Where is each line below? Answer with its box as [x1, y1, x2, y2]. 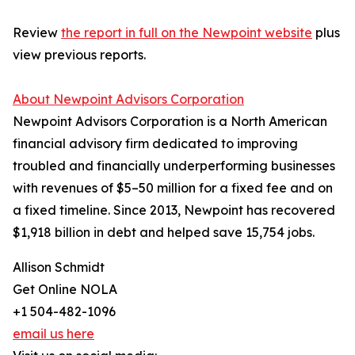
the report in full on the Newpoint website [61, 25, 312, 41]
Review [13, 25, 61, 41]
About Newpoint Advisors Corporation [13, 91, 244, 108]
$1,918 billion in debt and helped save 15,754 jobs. [13, 224, 315, 241]
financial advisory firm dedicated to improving [13, 136, 298, 152]
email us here [13, 326, 94, 342]
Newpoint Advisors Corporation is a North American [13, 113, 327, 130]
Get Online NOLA [13, 281, 117, 298]
